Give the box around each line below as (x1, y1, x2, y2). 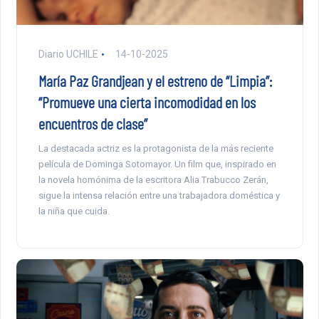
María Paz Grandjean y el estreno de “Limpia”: (38, 71, 272, 90)
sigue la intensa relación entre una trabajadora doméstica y (38, 190, 280, 202)
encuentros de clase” (38, 114, 147, 133)
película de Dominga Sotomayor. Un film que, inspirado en (38, 159, 276, 170)
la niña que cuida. (38, 206, 110, 217)
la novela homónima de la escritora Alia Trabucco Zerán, (38, 174, 268, 186)
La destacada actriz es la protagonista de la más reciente (38, 143, 273, 155)
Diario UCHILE (38, 48, 98, 61)
